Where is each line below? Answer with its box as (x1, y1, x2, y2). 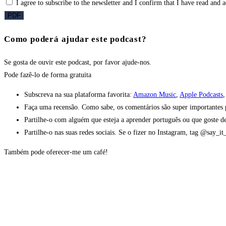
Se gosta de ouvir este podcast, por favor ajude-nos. (4, 59, 153, 67)
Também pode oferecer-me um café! (4, 148, 108, 156)
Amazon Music (133, 91, 176, 99)
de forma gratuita (42, 71, 91, 79)
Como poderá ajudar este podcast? (4, 34, 147, 44)
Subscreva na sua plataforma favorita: (24, 91, 133, 99)
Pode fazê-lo (4, 71, 42, 79)
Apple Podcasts (180, 91, 223, 99)
